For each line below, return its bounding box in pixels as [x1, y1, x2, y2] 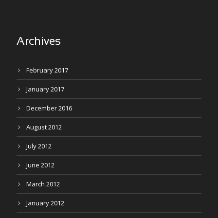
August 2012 [26, 123, 62, 131]
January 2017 [26, 85, 64, 93]
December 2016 [26, 104, 72, 112]
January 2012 [26, 199, 64, 207]
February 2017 [26, 66, 68, 74]
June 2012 [26, 161, 54, 169]
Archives [17, 36, 61, 47]
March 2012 [26, 180, 60, 188]
